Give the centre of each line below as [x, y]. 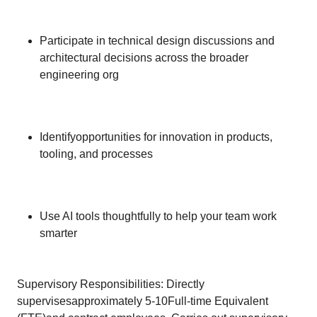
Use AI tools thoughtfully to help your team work [158, 216]
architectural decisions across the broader [144, 58]
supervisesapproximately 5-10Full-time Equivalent [143, 301]
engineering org [79, 75]
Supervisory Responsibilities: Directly [111, 284]
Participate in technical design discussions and [157, 41]
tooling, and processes [96, 154]
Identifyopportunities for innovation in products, [156, 137]
